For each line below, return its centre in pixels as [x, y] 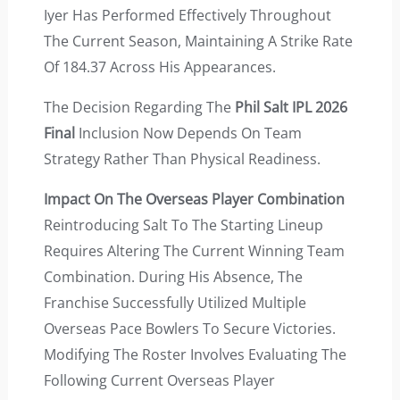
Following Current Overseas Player [159, 381]
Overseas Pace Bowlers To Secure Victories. [189, 329]
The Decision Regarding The [139, 108]
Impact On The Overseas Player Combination [194, 200]
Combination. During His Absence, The [173, 277]
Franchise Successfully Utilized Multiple [175, 303]
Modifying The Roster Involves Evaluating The [195, 355]
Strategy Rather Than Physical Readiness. [182, 159]
